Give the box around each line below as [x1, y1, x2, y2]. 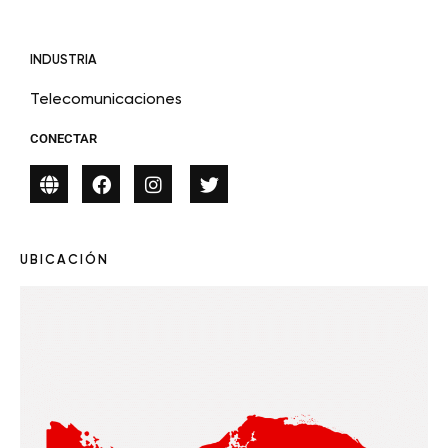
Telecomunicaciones [30, 89, 182, 109]
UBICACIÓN [20, 252, 109, 268]
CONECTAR [30, 131, 97, 147]
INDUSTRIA [30, 52, 97, 68]
